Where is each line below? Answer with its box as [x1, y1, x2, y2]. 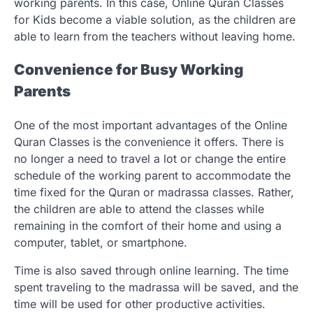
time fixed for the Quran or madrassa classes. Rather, [14, 185, 294, 200]
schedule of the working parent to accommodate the [14, 168, 291, 183]
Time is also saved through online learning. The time [14, 263, 289, 278]
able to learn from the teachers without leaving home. [14, 29, 296, 43]
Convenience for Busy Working [14, 61, 243, 79]
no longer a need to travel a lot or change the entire [14, 152, 286, 166]
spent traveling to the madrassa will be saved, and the [14, 280, 298, 295]
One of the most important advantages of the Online [14, 118, 287, 133]
